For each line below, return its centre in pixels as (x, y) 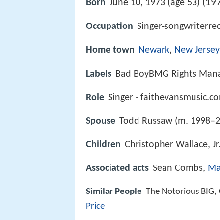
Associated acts (117, 169)
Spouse (101, 121)
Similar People (114, 192)
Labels (99, 74)
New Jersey (197, 50)
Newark (154, 50)
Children (103, 145)
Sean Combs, (180, 169)
